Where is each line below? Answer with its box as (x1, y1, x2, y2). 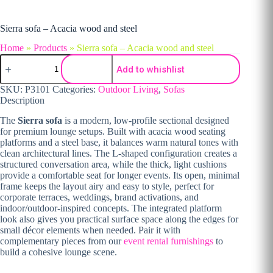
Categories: (52, 84, 98, 95)
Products (34, 43, 67, 54)
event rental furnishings (124, 236, 213, 247)
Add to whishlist (116, 63, 185, 75)
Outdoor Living (98, 84, 158, 95)
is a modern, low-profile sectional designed (62, 115, 229, 126)
